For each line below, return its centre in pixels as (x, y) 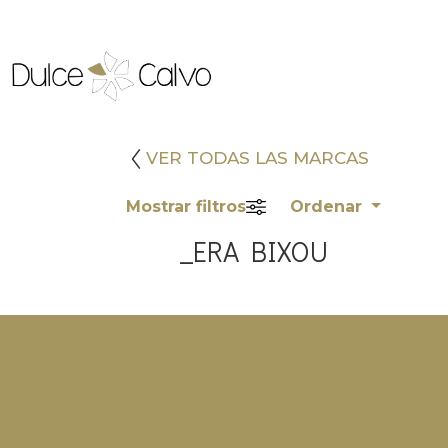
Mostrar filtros (186, 206)
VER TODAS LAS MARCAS (257, 158)
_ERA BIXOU (253, 251)
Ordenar (328, 206)
